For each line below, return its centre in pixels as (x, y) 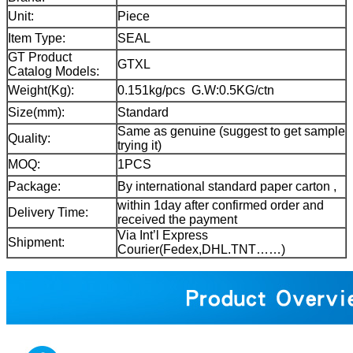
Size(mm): (38, 113)
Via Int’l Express (163, 236)
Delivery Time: (48, 213)
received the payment (179, 220)
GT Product (40, 58)
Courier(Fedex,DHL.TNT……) (201, 250)
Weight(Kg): (41, 91)
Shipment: (36, 243)
